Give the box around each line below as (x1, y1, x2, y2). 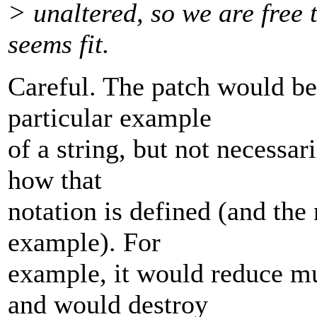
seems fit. (8, 29, 110, 59)
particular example (8, 103, 212, 133)
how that (8, 165, 102, 195)
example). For (8, 227, 161, 258)
